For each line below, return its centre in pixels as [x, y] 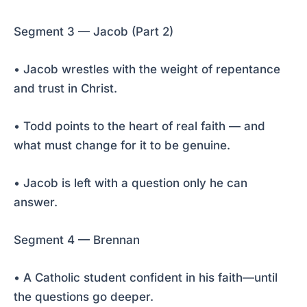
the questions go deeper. [84, 297]
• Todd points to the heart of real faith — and [139, 126]
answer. [36, 202]
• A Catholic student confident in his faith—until [146, 278]
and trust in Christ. [65, 88]
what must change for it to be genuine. [122, 145]
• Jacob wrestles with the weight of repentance [147, 69]
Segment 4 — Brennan [77, 240]
